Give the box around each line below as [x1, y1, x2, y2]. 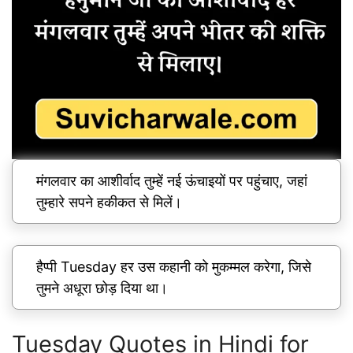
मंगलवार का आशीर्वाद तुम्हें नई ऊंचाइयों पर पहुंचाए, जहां [36, 172, 307, 189]
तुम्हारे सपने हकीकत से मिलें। [36, 193, 182, 210]
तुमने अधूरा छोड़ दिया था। [36, 279, 168, 296]
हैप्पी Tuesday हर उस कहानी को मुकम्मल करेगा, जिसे [36, 258, 311, 275]
